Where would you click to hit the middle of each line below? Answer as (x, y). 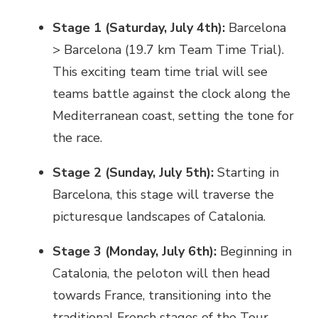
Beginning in (254, 251)
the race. (77, 137)
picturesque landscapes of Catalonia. (159, 216)
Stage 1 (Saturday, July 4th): (139, 27)
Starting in (246, 172)
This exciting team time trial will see (160, 71)
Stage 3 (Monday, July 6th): (135, 251)
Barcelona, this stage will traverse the (163, 194)
